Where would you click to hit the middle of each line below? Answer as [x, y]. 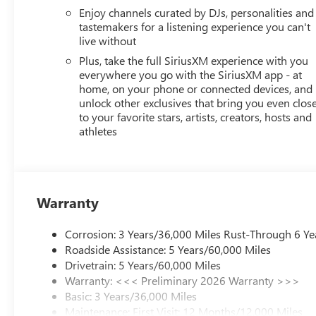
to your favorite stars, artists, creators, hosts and [196, 116]
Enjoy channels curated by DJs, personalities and [197, 12]
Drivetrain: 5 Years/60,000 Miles [143, 265]
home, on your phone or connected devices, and [196, 88]
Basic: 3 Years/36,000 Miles [131, 296]
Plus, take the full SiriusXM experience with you [194, 60]
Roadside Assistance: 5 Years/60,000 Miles [168, 249]
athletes [98, 130]
